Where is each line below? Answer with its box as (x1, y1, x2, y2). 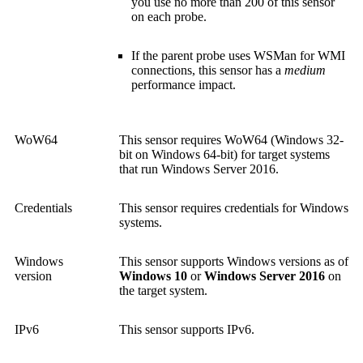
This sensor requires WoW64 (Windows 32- (119, 133, 344, 147)
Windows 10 (119, 269, 187, 284)
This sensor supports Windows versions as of (119, 254, 348, 269)
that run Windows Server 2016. (119, 162, 279, 177)
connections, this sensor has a (131, 63, 284, 78)
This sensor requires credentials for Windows (119, 201, 348, 216)
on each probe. (131, 10, 207, 24)
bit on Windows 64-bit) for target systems (119, 147, 330, 162)
